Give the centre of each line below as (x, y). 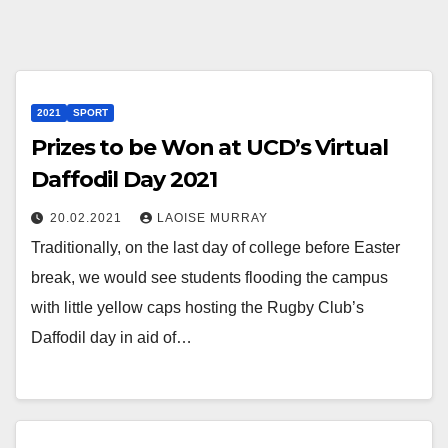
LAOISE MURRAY (212, 218)
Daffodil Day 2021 (124, 180)
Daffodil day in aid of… (111, 338)
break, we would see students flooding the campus (209, 278)
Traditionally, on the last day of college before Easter (215, 248)
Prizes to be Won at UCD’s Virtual (209, 148)
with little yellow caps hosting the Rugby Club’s (197, 308)
